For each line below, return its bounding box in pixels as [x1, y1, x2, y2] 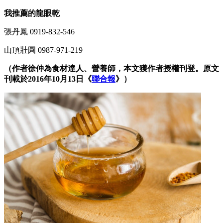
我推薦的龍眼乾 [4, 8, 60, 17]
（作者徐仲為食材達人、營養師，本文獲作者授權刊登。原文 [4, 64, 219, 73]
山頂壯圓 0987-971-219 [4, 45, 83, 54]
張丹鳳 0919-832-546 [4, 27, 75, 36]
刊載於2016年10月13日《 [4, 74, 92, 83]
